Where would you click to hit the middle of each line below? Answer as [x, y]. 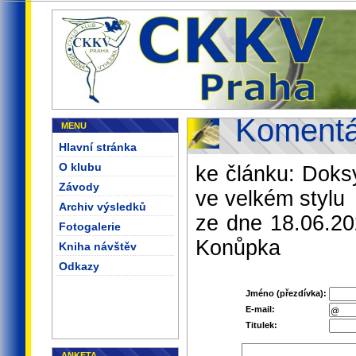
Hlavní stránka [98, 147]
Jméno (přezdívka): [286, 293]
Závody [79, 187]
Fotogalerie [90, 226]
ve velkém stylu [270, 199]
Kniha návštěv [98, 246]
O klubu [80, 167]
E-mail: [260, 309]
